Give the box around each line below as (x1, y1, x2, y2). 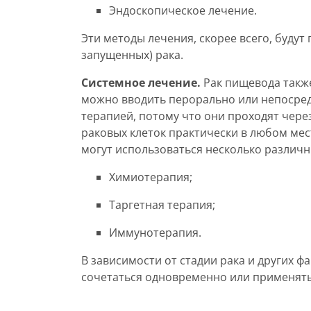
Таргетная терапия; (109, 197, 215, 212)
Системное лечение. (81, 75, 201, 90)
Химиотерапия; (109, 169, 192, 185)
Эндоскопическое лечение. (109, 3, 257, 18)
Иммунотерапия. (109, 225, 201, 240)
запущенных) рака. (81, 47, 183, 62)
